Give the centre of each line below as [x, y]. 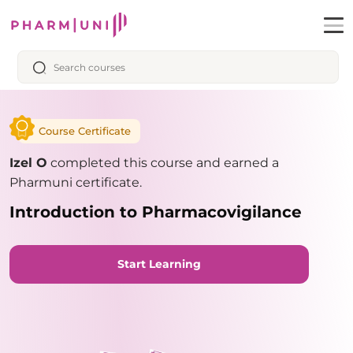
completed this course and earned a [163, 163]
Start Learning [159, 264]
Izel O [28, 163]
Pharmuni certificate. [76, 182]
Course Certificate [85, 131]
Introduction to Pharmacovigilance [156, 212]
